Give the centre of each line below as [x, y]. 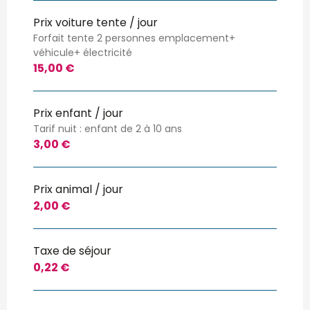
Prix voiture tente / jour [95, 22]
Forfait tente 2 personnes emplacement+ [134, 38]
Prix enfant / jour [78, 113]
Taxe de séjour [72, 250]
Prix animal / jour [78, 189]
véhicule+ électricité [83, 52]
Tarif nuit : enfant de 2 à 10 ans [108, 128]
